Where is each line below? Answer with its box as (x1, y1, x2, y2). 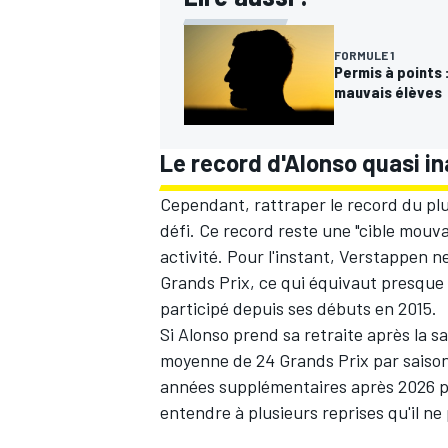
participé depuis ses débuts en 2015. (160, 297, 437, 320)
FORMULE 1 (334, 47, 394, 62)
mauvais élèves (334, 81, 442, 101)
